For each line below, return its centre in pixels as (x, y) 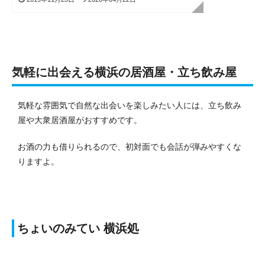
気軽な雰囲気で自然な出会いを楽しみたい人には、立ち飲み (130, 105)
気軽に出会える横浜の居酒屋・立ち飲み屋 (124, 72)
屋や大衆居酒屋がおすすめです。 (80, 120)
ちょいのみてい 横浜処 (78, 228)
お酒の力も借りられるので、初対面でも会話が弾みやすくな (130, 146)
